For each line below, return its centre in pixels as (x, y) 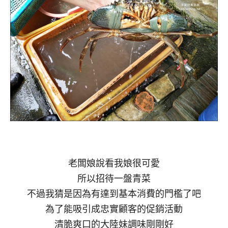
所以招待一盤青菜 (114, 178)
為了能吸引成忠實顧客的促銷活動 (114, 209)
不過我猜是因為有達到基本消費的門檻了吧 (114, 194)
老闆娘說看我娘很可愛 (114, 163)
